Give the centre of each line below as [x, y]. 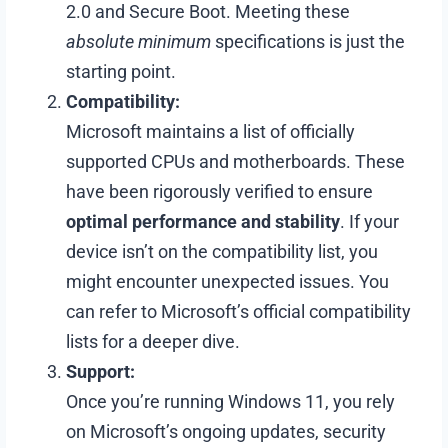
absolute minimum [139, 41]
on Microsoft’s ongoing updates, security [226, 431]
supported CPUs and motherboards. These [236, 161]
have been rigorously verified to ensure [220, 191]
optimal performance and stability [203, 221]
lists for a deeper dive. [153, 341]
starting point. [121, 71]
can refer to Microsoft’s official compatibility [239, 311]
